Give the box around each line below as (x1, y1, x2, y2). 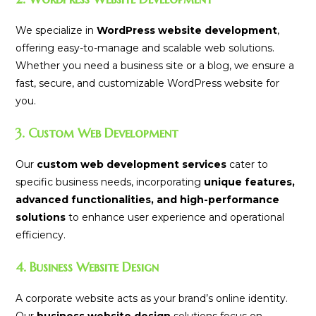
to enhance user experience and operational (66, 211, 285, 224)
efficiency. (16, 229, 66, 242)
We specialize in (16, 24, 97, 37)
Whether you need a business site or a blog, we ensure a (16, 59, 295, 73)
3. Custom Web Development (16, 125, 178, 142)
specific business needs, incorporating (16, 176, 205, 189)
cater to (226, 158, 269, 171)
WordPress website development (97, 24, 278, 37)
